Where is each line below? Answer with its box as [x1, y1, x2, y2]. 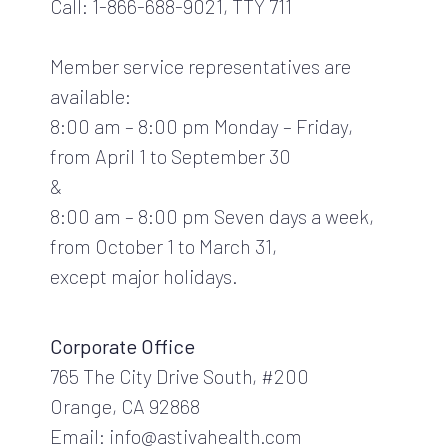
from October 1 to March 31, [50, 233, 277, 258]
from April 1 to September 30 [50, 143, 291, 168]
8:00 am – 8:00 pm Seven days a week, [50, 203, 374, 228]
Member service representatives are [50, 53, 351, 78]
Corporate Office [50, 333, 195, 358]
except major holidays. [50, 263, 238, 288]
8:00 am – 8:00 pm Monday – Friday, [50, 113, 353, 138]
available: [50, 83, 131, 108]
